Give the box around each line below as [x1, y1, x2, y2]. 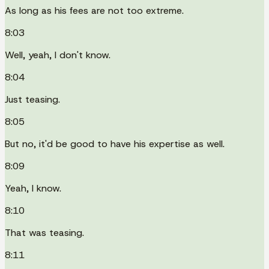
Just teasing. [5, 92, 60, 106]
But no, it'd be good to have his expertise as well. [5, 137, 225, 150]
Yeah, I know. [5, 181, 61, 195]
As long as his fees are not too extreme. [5, 4, 184, 17]
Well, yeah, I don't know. [5, 48, 110, 61]
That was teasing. [5, 226, 84, 239]
